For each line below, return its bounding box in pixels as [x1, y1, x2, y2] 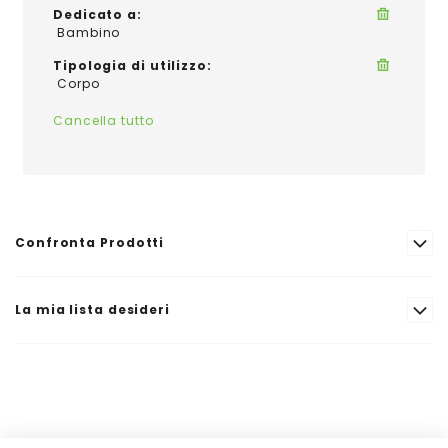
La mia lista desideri [15, 301, 170, 318]
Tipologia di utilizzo [53, 57, 207, 74]
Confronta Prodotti [15, 234, 165, 251]
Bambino [57, 24, 121, 41]
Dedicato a [53, 6, 138, 23]
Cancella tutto [53, 112, 154, 129]
